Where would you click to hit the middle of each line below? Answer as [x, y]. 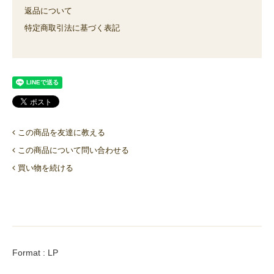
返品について [48, 10]
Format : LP [35, 252]
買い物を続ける [46, 168]
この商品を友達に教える [61, 132]
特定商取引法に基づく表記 [72, 28]
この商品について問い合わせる [73, 150]
